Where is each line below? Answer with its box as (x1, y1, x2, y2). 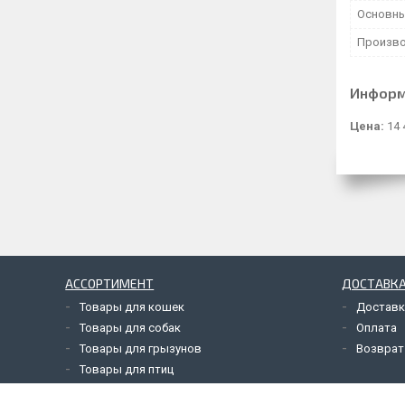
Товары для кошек (80, 300, 185, 314)
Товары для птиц (80, 363, 174, 376)
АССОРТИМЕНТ (65, 276, 155, 291)
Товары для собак (80, 321, 182, 334)
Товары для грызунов (80, 342, 202, 355)
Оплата (356, 321, 398, 334)
